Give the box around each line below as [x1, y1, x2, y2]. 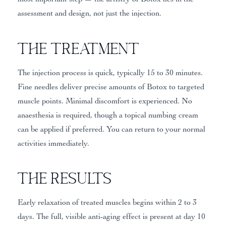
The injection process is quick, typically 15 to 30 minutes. [17, 68, 203, 77]
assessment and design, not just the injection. [17, 8, 161, 18]
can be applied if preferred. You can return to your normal [17, 124, 205, 134]
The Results [17, 169, 112, 187]
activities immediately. [17, 138, 89, 148]
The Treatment [17, 39, 140, 56]
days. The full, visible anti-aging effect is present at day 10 [17, 212, 205, 221]
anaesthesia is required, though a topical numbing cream [17, 110, 198, 120]
